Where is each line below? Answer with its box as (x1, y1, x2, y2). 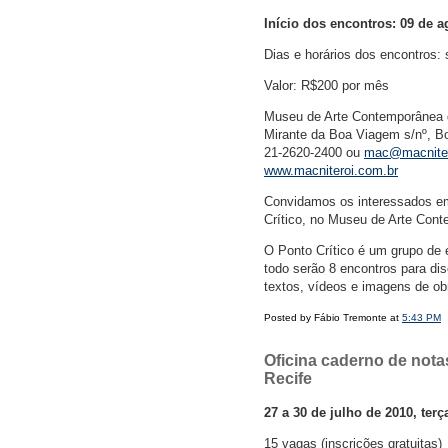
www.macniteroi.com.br (264, 163, 398, 179)
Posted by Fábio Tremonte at (264, 312, 402, 324)
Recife (264, 370, 312, 388)
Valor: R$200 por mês (264, 78, 389, 94)
